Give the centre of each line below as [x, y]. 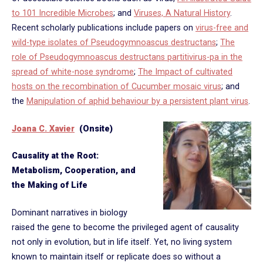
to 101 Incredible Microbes [63, 13]
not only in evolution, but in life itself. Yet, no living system [122, 242]
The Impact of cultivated [185, 72]
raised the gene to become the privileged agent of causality [125, 227]
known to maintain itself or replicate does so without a [116, 257]
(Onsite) [94, 129]
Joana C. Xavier [43, 129]
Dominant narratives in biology [70, 213]
